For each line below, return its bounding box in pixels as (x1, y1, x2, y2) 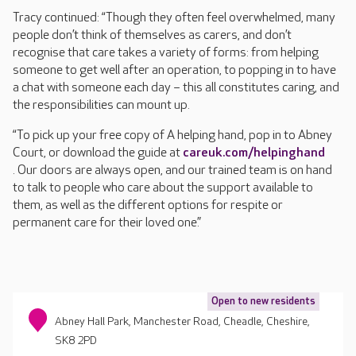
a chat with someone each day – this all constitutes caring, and (13, 80, 339, 95)
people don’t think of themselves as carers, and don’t (13, 28, 292, 43)
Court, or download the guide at (13, 145, 183, 161)
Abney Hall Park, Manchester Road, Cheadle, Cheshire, (55, 315, 311, 328)
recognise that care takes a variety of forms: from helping (13, 45, 319, 60)
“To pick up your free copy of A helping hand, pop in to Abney (13, 128, 332, 143)
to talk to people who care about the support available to (13, 180, 313, 195)
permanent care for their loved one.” (13, 215, 203, 230)
